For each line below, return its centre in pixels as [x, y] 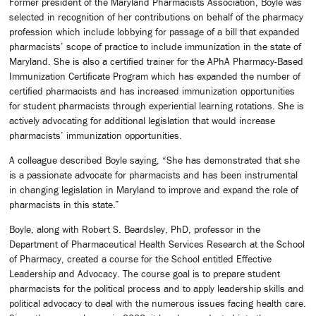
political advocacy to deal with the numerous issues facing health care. [158, 304]
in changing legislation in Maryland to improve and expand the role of [154, 190]
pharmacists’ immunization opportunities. [96, 135]
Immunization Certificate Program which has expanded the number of [155, 76]
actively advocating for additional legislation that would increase [142, 120]
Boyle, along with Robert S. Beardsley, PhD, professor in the [135, 230]
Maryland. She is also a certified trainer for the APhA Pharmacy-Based [156, 61]
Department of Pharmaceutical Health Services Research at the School [157, 244]
